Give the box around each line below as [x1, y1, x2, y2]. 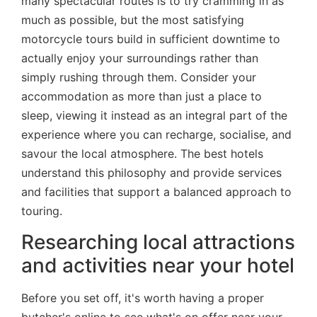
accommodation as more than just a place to [21, 88, 262, 103]
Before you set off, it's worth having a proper [21, 291, 264, 306]
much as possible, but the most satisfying [21, 12, 244, 27]
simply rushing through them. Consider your [21, 69, 256, 84]
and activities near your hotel [21, 253, 294, 278]
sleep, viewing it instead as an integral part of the [21, 108, 287, 122]
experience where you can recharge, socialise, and [21, 127, 292, 142]
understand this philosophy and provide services [21, 165, 282, 180]
